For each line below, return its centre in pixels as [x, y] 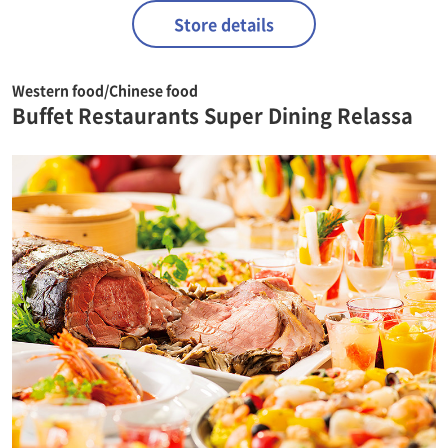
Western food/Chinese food [105, 89]
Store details [224, 23]
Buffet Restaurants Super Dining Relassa [212, 115]
